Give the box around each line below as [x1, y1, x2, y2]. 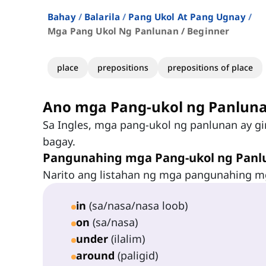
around [76, 248, 115, 263]
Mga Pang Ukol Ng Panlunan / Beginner [47, 25, 230, 37]
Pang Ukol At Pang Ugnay [128, 11, 246, 23]
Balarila [84, 11, 121, 23]
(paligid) [115, 248, 158, 263]
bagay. [43, 134, 75, 149]
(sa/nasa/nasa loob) [86, 198, 188, 213]
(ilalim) [108, 232, 145, 246]
